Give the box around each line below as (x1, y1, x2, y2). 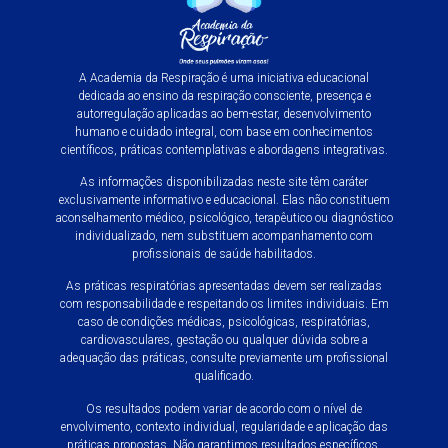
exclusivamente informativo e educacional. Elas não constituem (58, 192, 390, 207)
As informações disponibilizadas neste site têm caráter (80, 174, 368, 189)
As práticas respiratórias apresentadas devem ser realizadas (66, 279, 382, 294)
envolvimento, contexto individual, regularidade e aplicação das (60, 419, 388, 434)
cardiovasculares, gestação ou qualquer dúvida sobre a (80, 333, 368, 348)
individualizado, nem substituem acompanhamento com (75, 228, 373, 243)
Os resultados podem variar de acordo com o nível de (86, 401, 362, 416)
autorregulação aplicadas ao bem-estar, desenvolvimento (77, 106, 371, 121)
